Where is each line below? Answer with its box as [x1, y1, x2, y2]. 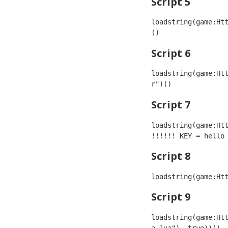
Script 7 [151, 98, 190, 112]
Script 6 [151, 46, 190, 60]
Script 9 [151, 190, 190, 204]
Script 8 [151, 149, 190, 163]
